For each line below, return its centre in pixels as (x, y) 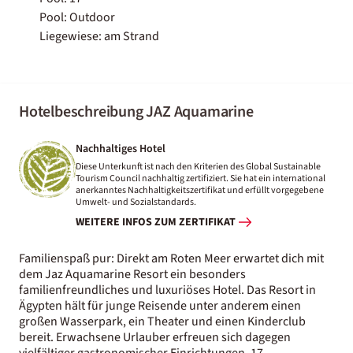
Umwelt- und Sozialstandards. (136, 202)
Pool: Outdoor (77, 17)
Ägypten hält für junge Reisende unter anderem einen (160, 305)
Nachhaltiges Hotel (121, 149)
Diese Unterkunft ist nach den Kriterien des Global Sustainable (198, 166)
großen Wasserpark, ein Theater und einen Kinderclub (162, 321)
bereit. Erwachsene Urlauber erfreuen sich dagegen (155, 337)
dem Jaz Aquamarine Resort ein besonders (132, 274)
